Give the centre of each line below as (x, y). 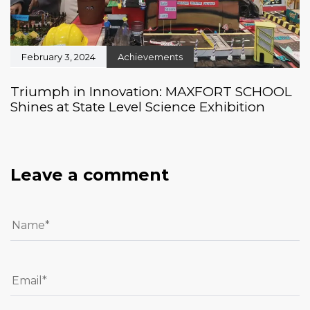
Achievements (150, 57)
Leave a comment (90, 175)
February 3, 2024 (58, 57)
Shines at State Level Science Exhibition (138, 107)
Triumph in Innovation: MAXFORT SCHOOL (151, 92)
